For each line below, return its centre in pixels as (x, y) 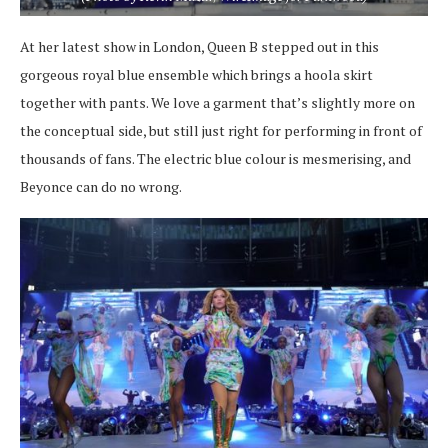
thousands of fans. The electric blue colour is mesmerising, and (215, 158)
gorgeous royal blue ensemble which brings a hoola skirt (196, 74)
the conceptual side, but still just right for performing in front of (221, 130)
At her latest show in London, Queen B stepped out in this (199, 46)
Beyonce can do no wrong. (101, 186)
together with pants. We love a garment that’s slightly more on (217, 102)
